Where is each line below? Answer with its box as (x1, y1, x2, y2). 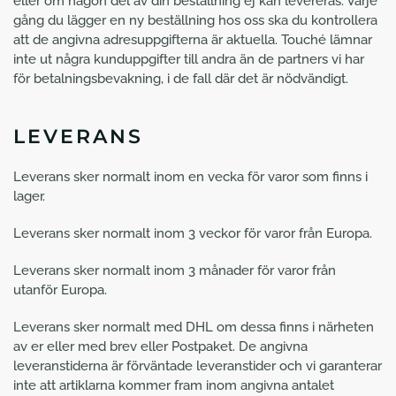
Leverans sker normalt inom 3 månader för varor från (13, 263, 336, 278)
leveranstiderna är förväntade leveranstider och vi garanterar (13, 358, 382, 374)
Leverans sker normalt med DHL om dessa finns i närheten (13, 319, 374, 335)
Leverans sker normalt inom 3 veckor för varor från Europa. (13, 225, 372, 241)
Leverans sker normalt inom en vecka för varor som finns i (13, 169, 368, 185)
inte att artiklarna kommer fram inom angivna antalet (13, 377, 334, 393)
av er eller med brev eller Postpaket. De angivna (13, 339, 308, 354)
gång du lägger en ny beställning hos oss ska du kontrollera (13, 12, 377, 28)
